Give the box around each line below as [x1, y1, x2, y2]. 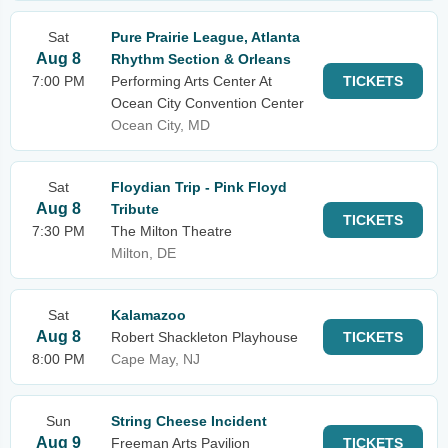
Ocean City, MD [111, 117, 210, 133]
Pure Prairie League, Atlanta [111, 29, 300, 45]
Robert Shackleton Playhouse [111, 329, 298, 345]
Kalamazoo [111, 307, 186, 323]
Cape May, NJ [111, 351, 200, 367]
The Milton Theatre [111, 223, 232, 239]
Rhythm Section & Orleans [111, 51, 291, 67]
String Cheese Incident [111, 413, 267, 429]
